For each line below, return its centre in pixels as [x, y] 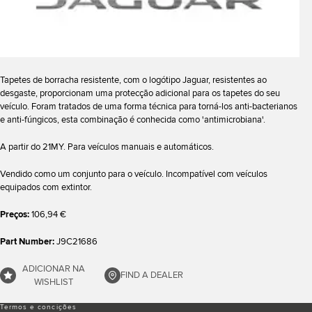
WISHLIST [53, 282]
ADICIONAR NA [53, 268]
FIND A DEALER [152, 275]
